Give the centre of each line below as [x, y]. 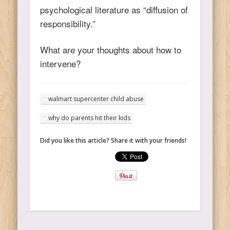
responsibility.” [68, 23]
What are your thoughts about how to [111, 49]
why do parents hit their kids [90, 118]
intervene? [61, 63]
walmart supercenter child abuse [96, 99]
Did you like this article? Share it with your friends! [113, 140]
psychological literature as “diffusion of [114, 9]
